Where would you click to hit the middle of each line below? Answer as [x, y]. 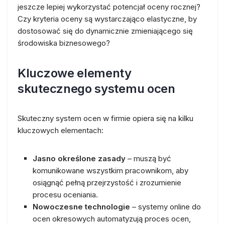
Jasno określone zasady [79, 158]
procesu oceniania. [65, 194]
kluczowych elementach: [61, 130]
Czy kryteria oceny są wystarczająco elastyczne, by [107, 19]
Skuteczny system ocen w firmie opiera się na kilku [105, 118]
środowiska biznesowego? [64, 43]
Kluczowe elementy [75, 73]
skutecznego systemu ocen [96, 88]
